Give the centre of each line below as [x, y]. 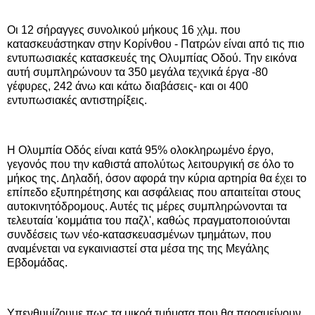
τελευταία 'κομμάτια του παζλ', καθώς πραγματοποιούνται [149, 221]
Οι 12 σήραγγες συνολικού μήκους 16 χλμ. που [124, 30]
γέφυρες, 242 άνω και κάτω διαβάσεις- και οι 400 [128, 86]
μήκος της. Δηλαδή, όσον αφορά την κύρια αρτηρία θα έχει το [157, 179]
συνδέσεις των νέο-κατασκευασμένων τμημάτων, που [139, 235]
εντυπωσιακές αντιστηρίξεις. [77, 100]
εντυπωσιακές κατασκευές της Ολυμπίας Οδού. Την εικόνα [152, 58]
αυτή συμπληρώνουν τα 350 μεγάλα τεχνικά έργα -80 [137, 72]
